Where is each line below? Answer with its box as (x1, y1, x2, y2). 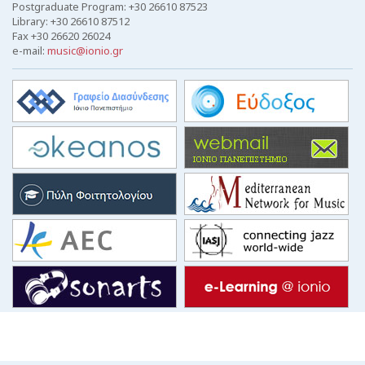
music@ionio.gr (47, 42, 123, 58)
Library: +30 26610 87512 (12, 13, 130, 29)
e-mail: (12, 42, 47, 58)
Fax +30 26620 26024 (12, 28, 110, 43)
